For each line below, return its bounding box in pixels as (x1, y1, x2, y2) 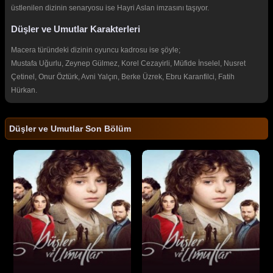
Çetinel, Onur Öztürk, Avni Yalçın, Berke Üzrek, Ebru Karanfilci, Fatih (11, 73, 235, 82)
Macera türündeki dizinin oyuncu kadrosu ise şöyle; (11, 46, 180, 55)
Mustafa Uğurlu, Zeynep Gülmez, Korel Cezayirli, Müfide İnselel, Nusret (11, 59, 246, 68)
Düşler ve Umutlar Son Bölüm (9, 124, 131, 134)
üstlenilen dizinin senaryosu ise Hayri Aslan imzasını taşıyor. (11, 4, 209, 13)
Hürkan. (11, 86, 37, 95)
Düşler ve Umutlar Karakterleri (11, 23, 140, 34)
